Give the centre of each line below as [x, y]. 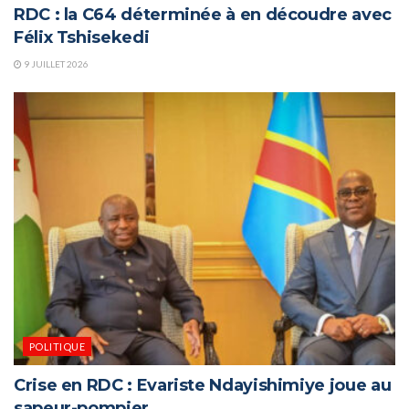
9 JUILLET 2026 [55, 64]
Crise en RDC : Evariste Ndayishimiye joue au [203, 386]
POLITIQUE [57, 347]
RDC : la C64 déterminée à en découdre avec [203, 15]
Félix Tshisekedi [82, 38]
